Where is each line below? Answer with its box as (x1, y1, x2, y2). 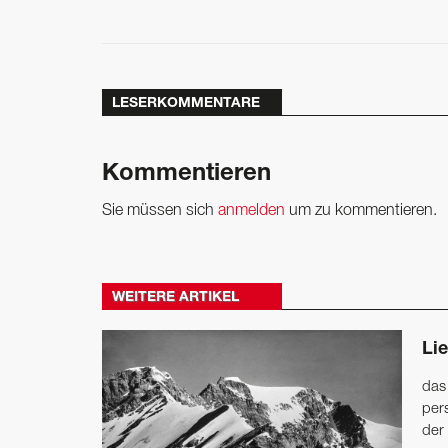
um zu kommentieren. (285, 203, 437, 218)
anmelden (218, 203, 285, 218)
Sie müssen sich (102, 203, 218, 218)
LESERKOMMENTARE (112, 96, 260, 111)
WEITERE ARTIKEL (112, 290, 239, 305)
